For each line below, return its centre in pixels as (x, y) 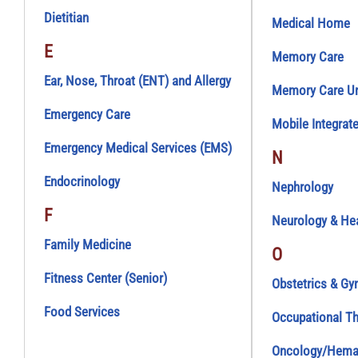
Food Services (82, 312)
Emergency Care (87, 114)
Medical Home (311, 23)
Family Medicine (88, 245)
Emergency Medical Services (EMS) (138, 148)
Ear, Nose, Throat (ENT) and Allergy (137, 81)
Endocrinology (82, 181)
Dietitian (66, 18)
